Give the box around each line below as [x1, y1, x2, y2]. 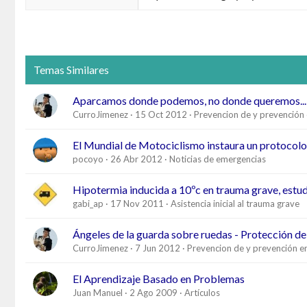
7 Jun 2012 [135, 242, 180, 254]
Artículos [184, 286, 220, 298]
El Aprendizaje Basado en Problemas [73, 271, 245, 285]
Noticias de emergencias [169, 153, 266, 164]
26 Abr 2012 [110, 153, 162, 164]
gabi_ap [73, 197, 103, 209]
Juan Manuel [73, 286, 123, 298]
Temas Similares [34, 62, 109, 76]
